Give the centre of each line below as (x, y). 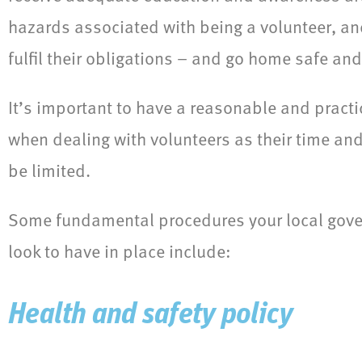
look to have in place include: (120, 251)
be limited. (49, 170)
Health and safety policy (151, 316)
